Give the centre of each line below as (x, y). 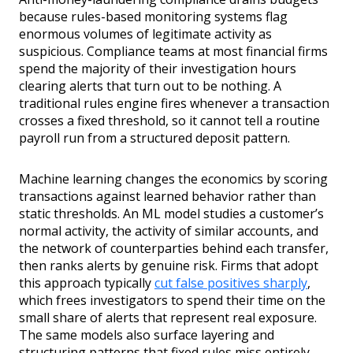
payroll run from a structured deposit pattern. (154, 138)
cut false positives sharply (231, 283)
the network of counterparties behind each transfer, (174, 249)
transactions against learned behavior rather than (167, 197)
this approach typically (87, 283)
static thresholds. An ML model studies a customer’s (171, 214)
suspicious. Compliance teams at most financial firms (173, 52)
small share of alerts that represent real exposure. (168, 318)
